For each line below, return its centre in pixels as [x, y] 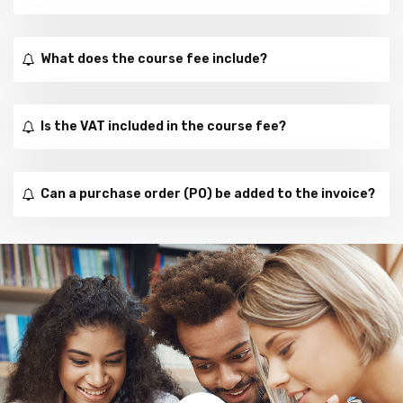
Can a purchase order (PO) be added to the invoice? [208, 194]
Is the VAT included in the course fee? [163, 127]
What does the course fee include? [154, 59]
